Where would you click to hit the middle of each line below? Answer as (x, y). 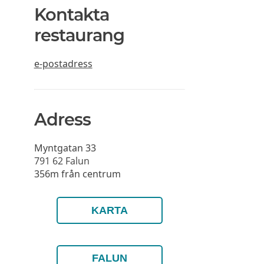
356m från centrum (77, 174)
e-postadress (63, 63)
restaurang (79, 35)
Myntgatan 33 (65, 148)
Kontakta (71, 14)
